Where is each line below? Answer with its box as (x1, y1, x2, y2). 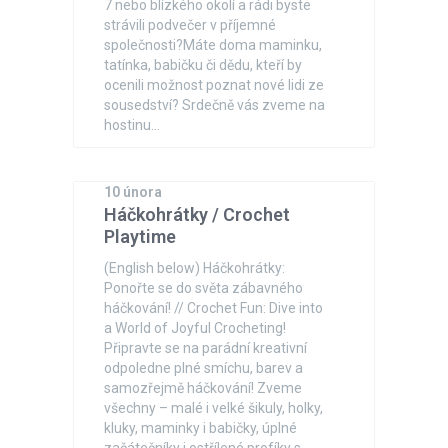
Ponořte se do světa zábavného (104, 280, 304, 296)
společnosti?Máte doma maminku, (104, 37, 323, 53)
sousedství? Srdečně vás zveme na (104, 97, 326, 113)
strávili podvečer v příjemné (104, 17, 277, 33)
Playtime (104, 226, 177, 247)
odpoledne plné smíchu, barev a (104, 360, 304, 376)
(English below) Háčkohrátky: (104, 260, 286, 276)
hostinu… (104, 117, 161, 133)
